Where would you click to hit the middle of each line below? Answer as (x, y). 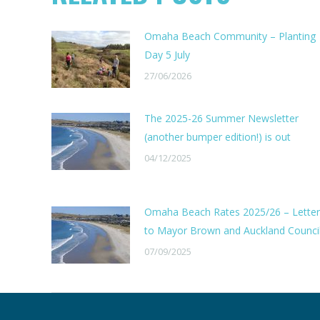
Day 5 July (167, 55)
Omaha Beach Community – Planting (230, 36)
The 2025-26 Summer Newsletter (221, 118)
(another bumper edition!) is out (217, 137)
